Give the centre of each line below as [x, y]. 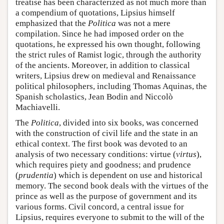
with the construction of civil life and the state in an [107, 133]
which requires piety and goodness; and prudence [103, 165]
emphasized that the [52, 23]
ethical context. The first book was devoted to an [101, 144]
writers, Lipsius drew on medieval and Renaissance [106, 76]
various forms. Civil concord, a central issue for [100, 207]
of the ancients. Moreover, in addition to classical [103, 65]
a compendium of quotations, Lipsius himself [95, 13]
